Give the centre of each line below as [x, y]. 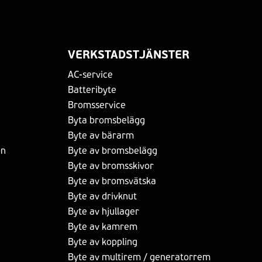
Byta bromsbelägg [106, 120]
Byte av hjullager [104, 211]
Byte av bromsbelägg [113, 150]
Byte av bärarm [101, 135]
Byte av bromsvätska [112, 181]
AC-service [90, 74]
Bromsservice [97, 105]
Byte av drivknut [102, 196]
